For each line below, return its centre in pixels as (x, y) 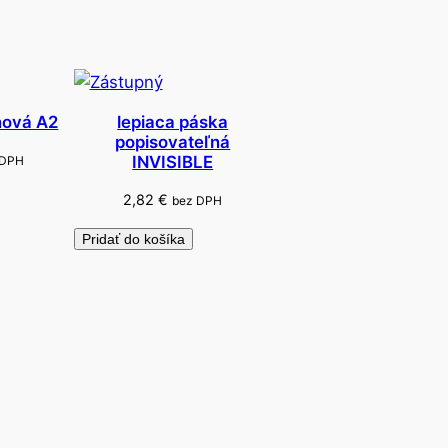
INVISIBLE (173, 161)
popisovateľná (173, 141)
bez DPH (197, 201)
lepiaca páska (173, 121)
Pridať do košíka (133, 239)
